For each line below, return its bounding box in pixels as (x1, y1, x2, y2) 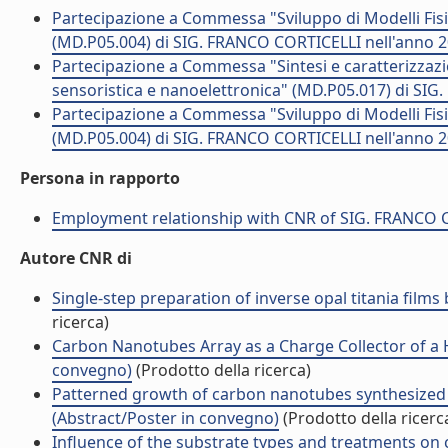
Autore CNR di (20, 247, 132, 269)
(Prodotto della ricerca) (132, 359, 311, 381)
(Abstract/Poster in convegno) (52, 407, 279, 429)
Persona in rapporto (20, 167, 180, 189)
